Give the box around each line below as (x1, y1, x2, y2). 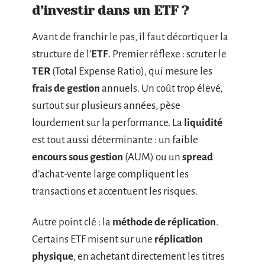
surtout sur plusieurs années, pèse (32, 100, 180, 111)
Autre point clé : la (32, 216, 112, 228)
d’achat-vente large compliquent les (32, 169, 189, 180)
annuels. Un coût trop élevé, (100, 83, 222, 94)
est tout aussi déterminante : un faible (32, 134, 198, 146)
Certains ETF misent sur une (32, 233, 154, 245)
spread (182, 151, 213, 163)
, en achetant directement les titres (73, 250, 225, 262)
